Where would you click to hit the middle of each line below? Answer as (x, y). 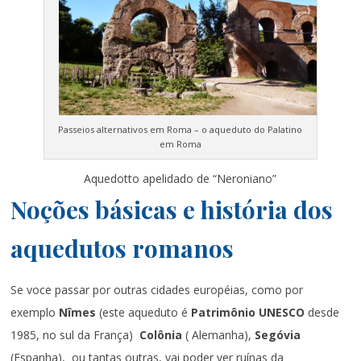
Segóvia (278, 334)
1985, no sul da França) (75, 334)
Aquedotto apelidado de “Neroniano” (180, 178)
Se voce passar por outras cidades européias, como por (157, 289)
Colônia (163, 334)
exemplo (35, 312)
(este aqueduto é (145, 312)
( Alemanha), (220, 334)
